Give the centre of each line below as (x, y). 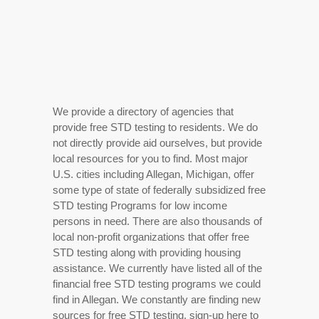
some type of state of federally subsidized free (159, 190)
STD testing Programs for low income (140, 206)
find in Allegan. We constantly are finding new (157, 300)
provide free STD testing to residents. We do (155, 127)
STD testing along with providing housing (147, 253)
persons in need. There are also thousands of (157, 221)
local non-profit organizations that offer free (151, 237)
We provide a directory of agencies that (143, 112)
